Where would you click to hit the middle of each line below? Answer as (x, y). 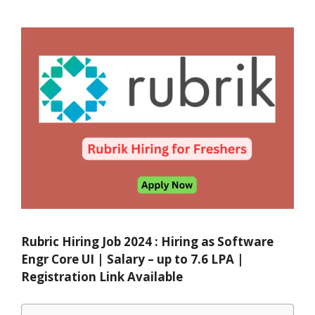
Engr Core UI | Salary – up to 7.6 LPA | (133, 259)
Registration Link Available (102, 277)
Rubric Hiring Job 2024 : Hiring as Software (147, 242)
